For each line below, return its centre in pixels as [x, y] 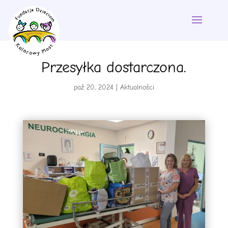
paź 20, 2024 [93, 87]
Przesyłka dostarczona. [114, 67]
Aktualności [137, 87]
